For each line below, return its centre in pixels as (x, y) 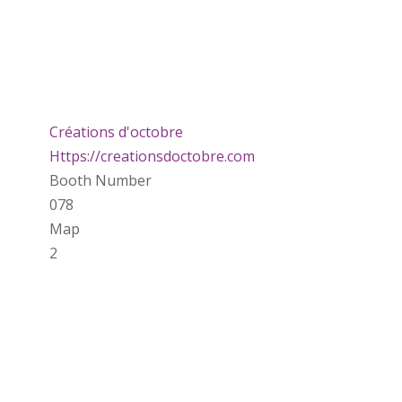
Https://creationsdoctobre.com (152, 156)
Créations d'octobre (116, 131)
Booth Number (100, 180)
